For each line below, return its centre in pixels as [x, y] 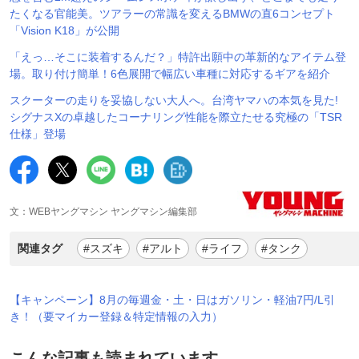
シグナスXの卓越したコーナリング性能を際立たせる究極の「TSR [176, 117]
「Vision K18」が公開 [65, 30]
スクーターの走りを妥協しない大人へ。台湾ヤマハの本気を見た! [174, 100]
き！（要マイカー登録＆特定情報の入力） [116, 316]
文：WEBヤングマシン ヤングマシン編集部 [103, 211]
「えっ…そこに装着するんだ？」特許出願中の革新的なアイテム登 [178, 56]
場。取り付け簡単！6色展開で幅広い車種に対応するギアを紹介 [170, 73]
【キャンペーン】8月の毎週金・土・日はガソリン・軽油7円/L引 [172, 299]
